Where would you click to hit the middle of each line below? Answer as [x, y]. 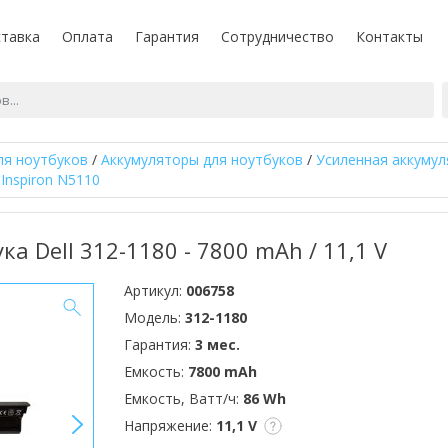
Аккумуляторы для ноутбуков [202, 159]
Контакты [389, 36]
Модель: [154, 317]
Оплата [87, 36]
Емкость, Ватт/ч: [183, 398]
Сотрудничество [277, 36]
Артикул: [155, 290]
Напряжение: [170, 425]
